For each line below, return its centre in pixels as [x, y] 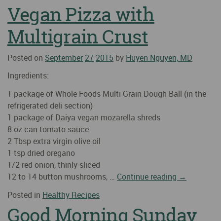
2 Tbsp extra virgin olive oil [54, 141]
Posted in [25, 195]
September [64, 57]
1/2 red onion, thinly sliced [54, 165]
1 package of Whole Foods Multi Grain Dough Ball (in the [107, 94]
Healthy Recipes [71, 195]
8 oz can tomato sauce [49, 129]
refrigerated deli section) [50, 106]
